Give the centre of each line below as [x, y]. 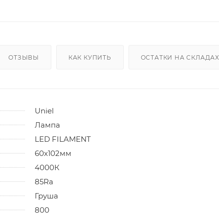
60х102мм [53, 153]
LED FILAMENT [63, 139]
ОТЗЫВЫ [24, 57]
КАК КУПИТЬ [90, 57]
